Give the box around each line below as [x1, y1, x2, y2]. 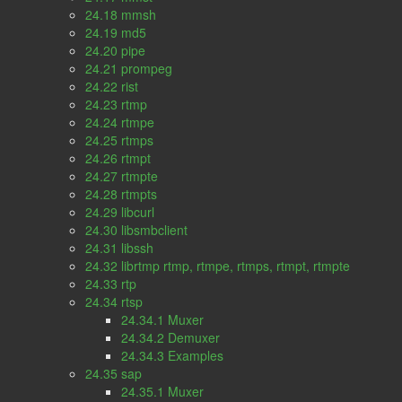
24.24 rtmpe [85, 113, 154, 131]
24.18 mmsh [85, 5, 156, 23]
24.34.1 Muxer [121, 310, 204, 328]
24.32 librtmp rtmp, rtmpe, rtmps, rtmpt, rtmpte [85, 257, 350, 275]
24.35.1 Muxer [121, 382, 204, 400]
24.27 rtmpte [85, 167, 158, 185]
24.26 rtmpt [85, 149, 151, 167]
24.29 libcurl [85, 203, 154, 221]
